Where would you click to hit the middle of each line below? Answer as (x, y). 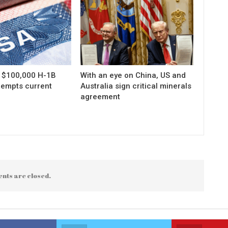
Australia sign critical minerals (136, 86)
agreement (101, 96)
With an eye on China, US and (133, 75)
